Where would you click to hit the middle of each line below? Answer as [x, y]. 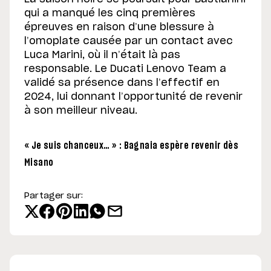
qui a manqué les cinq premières [110, 14]
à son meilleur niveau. [81, 111]
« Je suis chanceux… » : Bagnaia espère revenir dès [131, 146]
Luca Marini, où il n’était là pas [102, 55]
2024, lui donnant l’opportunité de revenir [133, 97]
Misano [39, 163]
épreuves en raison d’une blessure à [119, 28]
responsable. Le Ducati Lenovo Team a [125, 69]
